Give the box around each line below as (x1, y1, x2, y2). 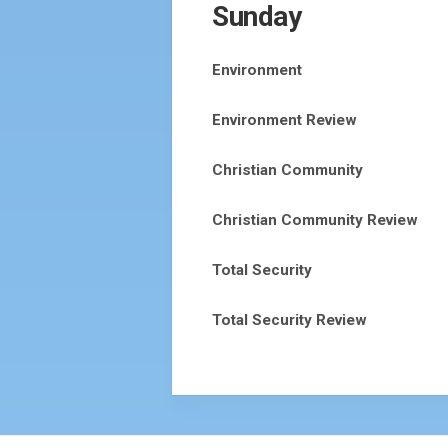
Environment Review (212, 111, 357, 129)
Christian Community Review (212, 211, 418, 229)
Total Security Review (212, 311, 367, 329)
